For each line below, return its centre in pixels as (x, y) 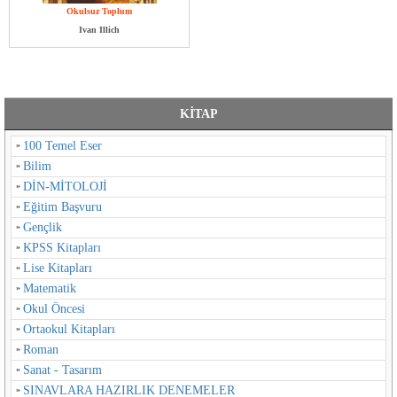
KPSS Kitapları (62, 248)
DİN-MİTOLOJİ (65, 187)
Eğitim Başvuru (62, 207)
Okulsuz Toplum (99, 11)
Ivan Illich (99, 30)
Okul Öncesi (54, 309)
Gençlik (43, 227)
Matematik (50, 288)
